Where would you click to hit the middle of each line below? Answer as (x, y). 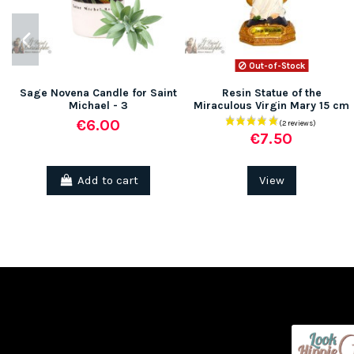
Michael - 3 (98, 106)
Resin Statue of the (271, 93)
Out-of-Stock (275, 66)
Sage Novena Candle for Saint (98, 93)
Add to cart (107, 181)
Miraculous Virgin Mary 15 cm (271, 106)
